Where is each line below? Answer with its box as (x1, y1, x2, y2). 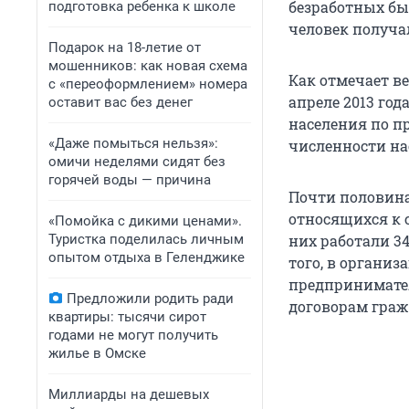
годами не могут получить (48, 327, 218, 343)
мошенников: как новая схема (48, 58, 247, 74)
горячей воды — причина (48, 172, 211, 188)
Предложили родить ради (67, 290, 234, 307)
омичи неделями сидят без (48, 153, 225, 170)
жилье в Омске (48, 345, 146, 362)
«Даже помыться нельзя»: (48, 135, 218, 152)
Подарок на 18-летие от (48, 39, 201, 56)
